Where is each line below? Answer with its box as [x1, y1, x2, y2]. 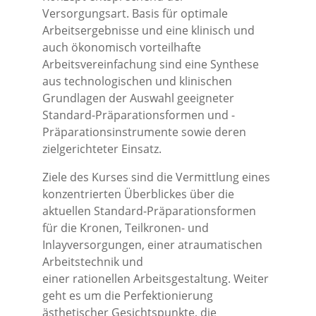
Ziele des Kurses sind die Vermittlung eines [42, 169, 270, 185]
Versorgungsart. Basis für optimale [42, 6, 228, 21]
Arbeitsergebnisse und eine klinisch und [42, 23, 255, 38]
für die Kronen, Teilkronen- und [42, 220, 209, 236]
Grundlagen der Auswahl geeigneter [42, 90, 234, 106]
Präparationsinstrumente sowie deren [42, 124, 246, 140]
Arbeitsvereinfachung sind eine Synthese [42, 56, 259, 72]
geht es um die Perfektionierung [42, 288, 213, 303]
